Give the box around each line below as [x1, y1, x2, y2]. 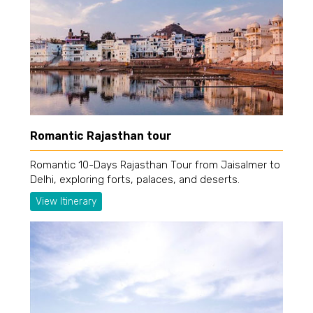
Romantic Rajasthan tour [30, 129, 172, 143]
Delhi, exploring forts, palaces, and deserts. [30, 173, 240, 187]
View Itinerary [36, 196, 96, 208]
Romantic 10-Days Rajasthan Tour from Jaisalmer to [30, 159, 280, 172]
